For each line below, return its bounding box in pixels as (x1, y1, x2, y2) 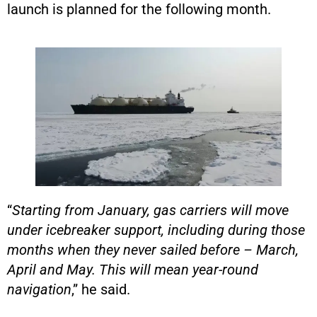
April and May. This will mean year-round (7, 260, 258, 278)
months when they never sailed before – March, (7, 241, 299, 258)
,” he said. (71, 280, 130, 298)
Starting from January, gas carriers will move (12, 201, 289, 219)
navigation (7, 280, 71, 298)
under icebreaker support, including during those (7, 221, 305, 238)
